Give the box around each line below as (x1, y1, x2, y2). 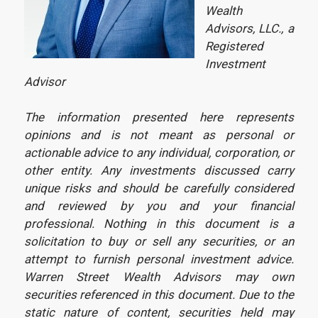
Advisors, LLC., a (204, 21, 295, 36)
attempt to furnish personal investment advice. (23, 252, 295, 267)
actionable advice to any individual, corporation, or (23, 146, 295, 160)
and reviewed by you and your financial (23, 199, 295, 214)
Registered (204, 39, 263, 54)
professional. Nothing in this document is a (23, 216, 295, 231)
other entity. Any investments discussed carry (23, 163, 295, 178)
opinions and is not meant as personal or (23, 128, 295, 143)
